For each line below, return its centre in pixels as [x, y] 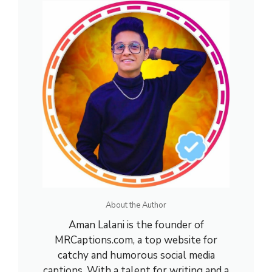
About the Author [136, 205]
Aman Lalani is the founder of [136, 225]
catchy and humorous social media [136, 255]
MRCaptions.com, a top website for [136, 240]
